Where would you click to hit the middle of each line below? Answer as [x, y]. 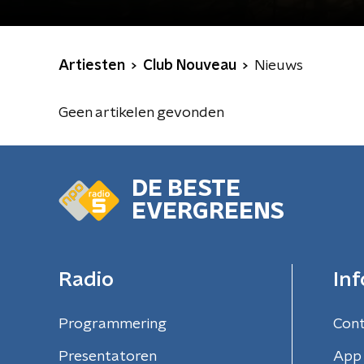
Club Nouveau [190, 66]
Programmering [113, 324]
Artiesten [92, 66]
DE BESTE [186, 189]
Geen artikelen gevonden [141, 113]
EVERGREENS [208, 212]
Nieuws [279, 66]
